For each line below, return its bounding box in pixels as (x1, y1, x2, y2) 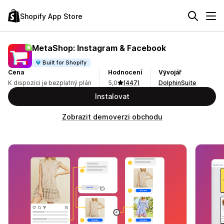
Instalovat (94, 92, 129, 100)
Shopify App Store (20, 11, 82, 20)
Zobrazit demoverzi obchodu (61, 112, 162, 121)
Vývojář (158, 68, 181, 76)
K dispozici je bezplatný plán (8, 79, 91, 86)
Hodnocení (108, 68, 142, 76)
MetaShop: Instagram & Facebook (32, 42, 166, 53)
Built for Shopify (42, 58, 87, 66)
